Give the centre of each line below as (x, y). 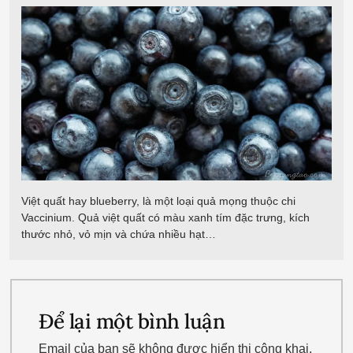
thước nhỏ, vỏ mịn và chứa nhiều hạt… (119, 234)
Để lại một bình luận (132, 321)
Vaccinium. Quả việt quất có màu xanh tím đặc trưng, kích (165, 218)
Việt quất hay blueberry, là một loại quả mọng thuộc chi (158, 201)
